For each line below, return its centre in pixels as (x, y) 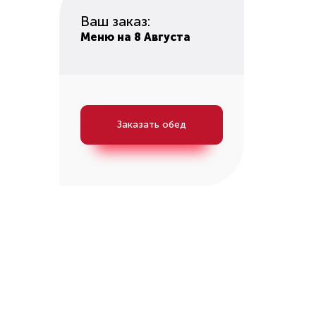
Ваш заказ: (115, 21)
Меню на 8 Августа (135, 37)
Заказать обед (151, 124)
